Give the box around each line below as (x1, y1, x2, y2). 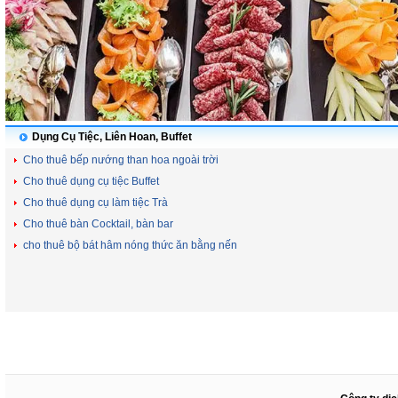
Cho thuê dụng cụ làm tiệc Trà (23, 196, 168, 210)
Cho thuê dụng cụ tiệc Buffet (23, 175, 159, 188)
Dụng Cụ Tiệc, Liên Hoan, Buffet (32, 131, 192, 144)
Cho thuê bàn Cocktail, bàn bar (23, 218, 173, 231)
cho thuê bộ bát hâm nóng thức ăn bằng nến (23, 239, 237, 252)
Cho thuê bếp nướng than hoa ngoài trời (23, 154, 219, 167)
